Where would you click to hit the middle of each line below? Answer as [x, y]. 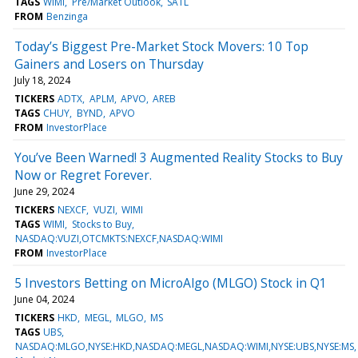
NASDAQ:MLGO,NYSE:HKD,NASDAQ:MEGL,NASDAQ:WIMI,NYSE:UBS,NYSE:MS [185, 346]
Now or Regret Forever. [83, 175]
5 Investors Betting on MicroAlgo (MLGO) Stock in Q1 [171, 282]
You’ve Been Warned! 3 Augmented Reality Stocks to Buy [179, 157]
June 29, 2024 [44, 191]
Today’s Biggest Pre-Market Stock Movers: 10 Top [161, 46]
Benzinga [68, 16]
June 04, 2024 [44, 299]
